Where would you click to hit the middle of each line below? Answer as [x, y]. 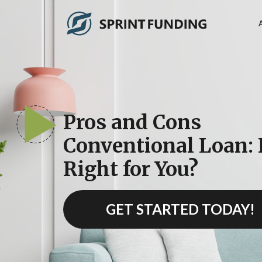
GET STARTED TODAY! [180, 209]
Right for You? [131, 169]
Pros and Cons [132, 122]
